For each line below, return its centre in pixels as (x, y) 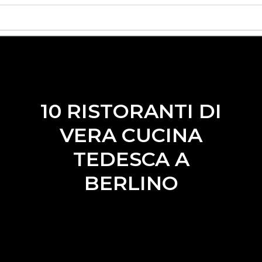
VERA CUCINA (131, 135)
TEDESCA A (131, 159)
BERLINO (131, 183)
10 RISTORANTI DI (131, 111)
